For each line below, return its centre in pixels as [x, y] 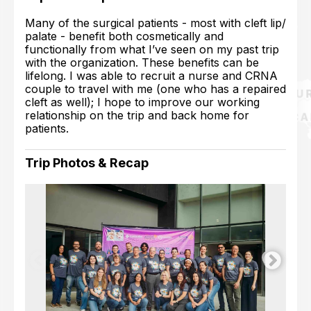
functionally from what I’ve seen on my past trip [152, 49]
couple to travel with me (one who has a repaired [155, 89]
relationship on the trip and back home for [137, 115]
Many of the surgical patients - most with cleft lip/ [155, 23]
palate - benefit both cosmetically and [124, 36]
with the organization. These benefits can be [142, 62]
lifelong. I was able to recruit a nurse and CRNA [151, 76]
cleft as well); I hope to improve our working [142, 102]
